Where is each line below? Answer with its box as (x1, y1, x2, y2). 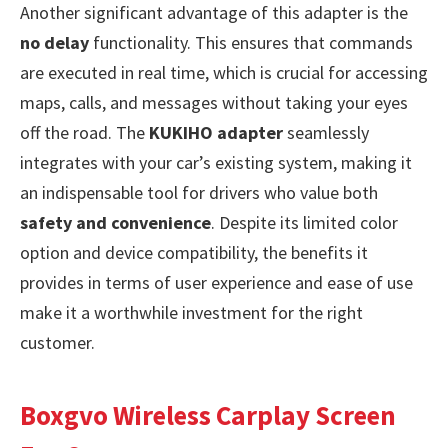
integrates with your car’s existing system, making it (20, 151, 412, 175)
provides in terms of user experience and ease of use (20, 271, 413, 295)
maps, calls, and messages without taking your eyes (20, 91, 408, 115)
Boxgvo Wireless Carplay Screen (20, 397, 396, 432)
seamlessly (283, 121, 369, 145)
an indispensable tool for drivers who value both (20, 181, 378, 205)
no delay (20, 31, 89, 55)
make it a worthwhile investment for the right (20, 301, 363, 325)
